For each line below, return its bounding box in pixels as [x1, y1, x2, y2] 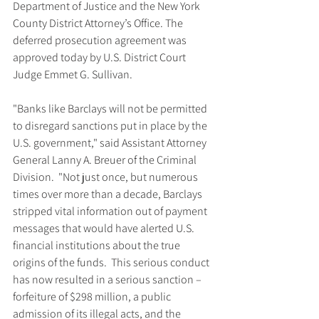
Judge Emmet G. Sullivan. [13, 67, 132, 82]
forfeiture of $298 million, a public [13, 289, 173, 304]
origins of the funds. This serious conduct [13, 255, 211, 270]
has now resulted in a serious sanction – [13, 272, 204, 287]
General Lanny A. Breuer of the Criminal [13, 152, 199, 167]
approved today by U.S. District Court [13, 50, 188, 65]
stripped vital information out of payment [13, 204, 209, 219]
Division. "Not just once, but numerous [13, 169, 200, 184]
